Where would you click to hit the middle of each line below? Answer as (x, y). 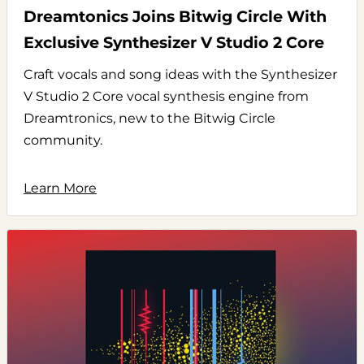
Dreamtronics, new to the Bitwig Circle (149, 119)
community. (63, 141)
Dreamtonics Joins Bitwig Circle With (175, 17)
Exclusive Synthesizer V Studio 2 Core (174, 43)
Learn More (60, 188)
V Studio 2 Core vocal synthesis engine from (166, 97)
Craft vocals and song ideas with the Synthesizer (180, 75)
